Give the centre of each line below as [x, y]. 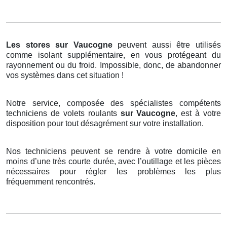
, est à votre [198, 113]
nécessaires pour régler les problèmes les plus [113, 172]
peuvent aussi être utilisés [169, 45]
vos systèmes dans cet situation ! [65, 75]
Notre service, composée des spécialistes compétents [113, 103]
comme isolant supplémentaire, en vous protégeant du [113, 55]
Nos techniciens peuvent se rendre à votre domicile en [113, 152]
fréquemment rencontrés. [51, 182]
